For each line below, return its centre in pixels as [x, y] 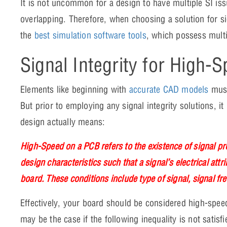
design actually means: [64, 122]
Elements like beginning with [75, 89]
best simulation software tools [90, 35]
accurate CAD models [169, 89]
